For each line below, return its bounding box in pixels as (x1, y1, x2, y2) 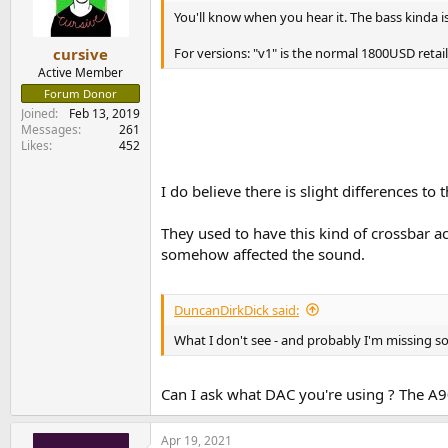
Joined (21, 105, 55, 123)
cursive (53, 44, 108, 65)
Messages (21, 121, 78, 139)
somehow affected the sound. (161, 244, 365, 265)
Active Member (38, 64, 123, 82)
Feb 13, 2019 (69, 105, 140, 123)
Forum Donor (44, 86, 117, 102)
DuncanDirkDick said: (174, 300, 299, 319)
